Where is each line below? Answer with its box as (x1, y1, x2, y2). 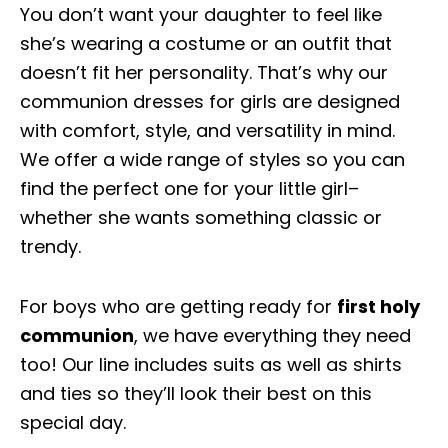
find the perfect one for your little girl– (20, 175, 359, 201)
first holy (337, 294, 420, 320)
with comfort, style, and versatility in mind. (20, 117, 395, 143)
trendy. (20, 233, 81, 259)
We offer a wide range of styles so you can (20, 146, 405, 172)
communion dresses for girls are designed (20, 88, 400, 114)
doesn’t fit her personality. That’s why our (20, 59, 388, 85)
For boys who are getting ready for (20, 294, 337, 320)
